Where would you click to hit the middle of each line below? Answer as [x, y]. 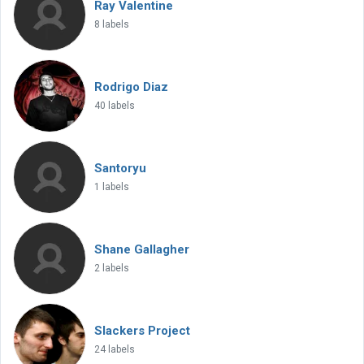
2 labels [112, 268]
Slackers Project [142, 331]
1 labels [112, 187]
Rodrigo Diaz [131, 87]
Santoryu [120, 168]
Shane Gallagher [142, 249]
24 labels [115, 349]
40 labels [115, 106]
